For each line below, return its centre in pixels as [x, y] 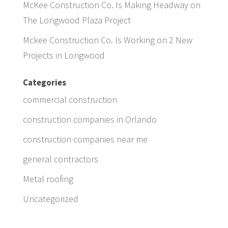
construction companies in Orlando [90, 119]
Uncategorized [50, 198]
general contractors [60, 159]
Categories [44, 82]
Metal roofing [48, 179]
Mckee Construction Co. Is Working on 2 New [107, 40]
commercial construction [70, 99]
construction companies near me [85, 139]
